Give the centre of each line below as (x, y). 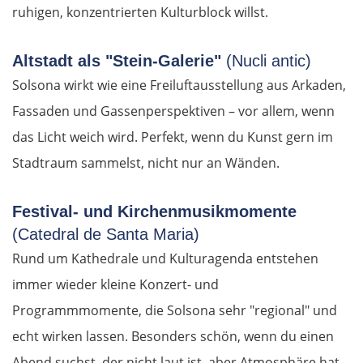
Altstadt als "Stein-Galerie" (119, 61)
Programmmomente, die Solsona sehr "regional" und (175, 311)
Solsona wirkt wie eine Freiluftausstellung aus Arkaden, (179, 85)
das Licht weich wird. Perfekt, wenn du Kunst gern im (173, 137)
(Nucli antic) (269, 61)
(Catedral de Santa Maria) (106, 235)
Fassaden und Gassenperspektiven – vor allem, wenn (173, 111)
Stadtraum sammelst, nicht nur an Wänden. (146, 163)
